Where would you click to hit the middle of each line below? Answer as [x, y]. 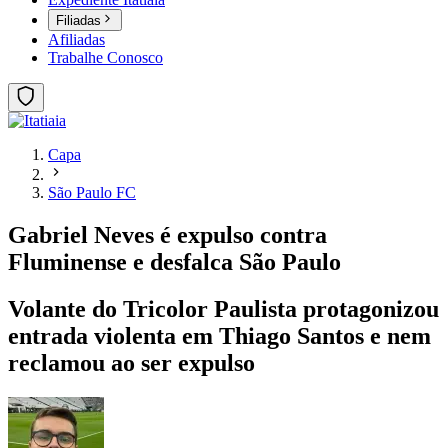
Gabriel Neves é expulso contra [167, 235]
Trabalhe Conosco [105, 58]
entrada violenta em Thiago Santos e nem [219, 336]
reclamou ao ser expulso [131, 363]
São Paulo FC [92, 193]
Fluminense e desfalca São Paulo [174, 262]
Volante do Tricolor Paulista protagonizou [223, 309]
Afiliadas [76, 40]
